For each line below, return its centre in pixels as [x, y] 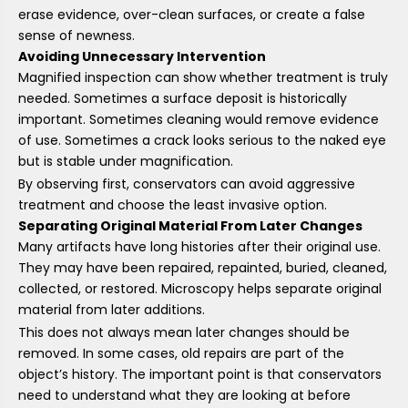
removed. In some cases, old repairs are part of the [181, 354]
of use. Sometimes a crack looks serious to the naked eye [202, 141]
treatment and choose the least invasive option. [173, 204]
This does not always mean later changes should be [184, 333]
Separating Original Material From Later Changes [190, 225]
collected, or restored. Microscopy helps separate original [200, 289]
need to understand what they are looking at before [184, 396]
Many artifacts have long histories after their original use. [199, 247]
